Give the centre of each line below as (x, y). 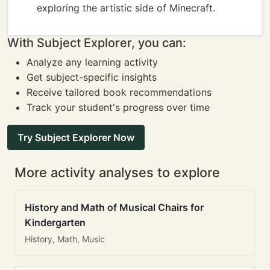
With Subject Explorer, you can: (97, 43)
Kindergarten (55, 222)
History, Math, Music (65, 239)
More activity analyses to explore (117, 172)
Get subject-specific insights (92, 77)
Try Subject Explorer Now (76, 137)
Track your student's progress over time (118, 107)
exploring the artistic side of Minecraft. (126, 8)
